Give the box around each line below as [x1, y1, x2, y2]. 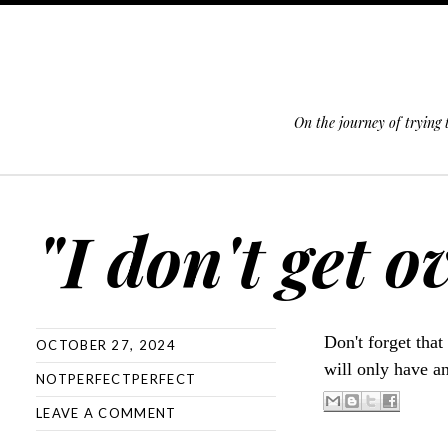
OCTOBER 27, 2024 [36, 337, 176, 353]
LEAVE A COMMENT [36, 405, 177, 421]
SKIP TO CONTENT [10, 184, 139, 200]
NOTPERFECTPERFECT [36, 371, 197, 387]
